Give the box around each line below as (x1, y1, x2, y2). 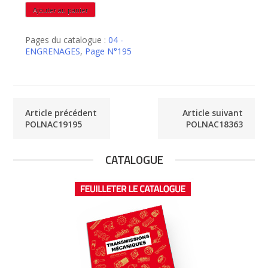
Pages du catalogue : (25, 33, 109, 45)
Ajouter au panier (33, 4, 89, 16)
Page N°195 (85, 45, 132, 57)
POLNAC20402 (25, 23, 83, 35)
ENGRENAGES (25, 45, 81, 57)
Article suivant (182, 106, 243, 118)
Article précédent (25, 106, 98, 118)
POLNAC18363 (185, 118, 243, 130)
